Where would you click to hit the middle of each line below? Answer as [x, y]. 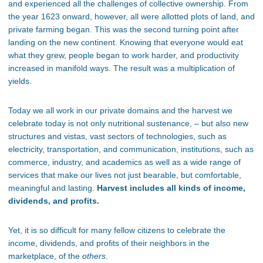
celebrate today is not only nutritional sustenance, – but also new [128, 124]
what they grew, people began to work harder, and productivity [124, 55]
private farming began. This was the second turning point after [124, 30]
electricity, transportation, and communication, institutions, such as [131, 149]
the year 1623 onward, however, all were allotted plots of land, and [131, 17]
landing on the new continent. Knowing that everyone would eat [126, 43]
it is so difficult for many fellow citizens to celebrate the [125, 230]
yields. [20, 81]
